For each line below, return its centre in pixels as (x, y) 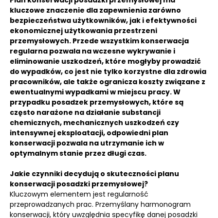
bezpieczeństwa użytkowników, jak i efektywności (103, 20)
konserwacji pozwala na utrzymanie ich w (87, 143)
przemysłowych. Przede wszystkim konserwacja (99, 41)
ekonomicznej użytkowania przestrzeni (83, 31)
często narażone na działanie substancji (85, 112)
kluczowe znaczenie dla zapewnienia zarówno (95, 10)
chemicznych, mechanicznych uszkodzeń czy (94, 123)
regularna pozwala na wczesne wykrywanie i (92, 51)
